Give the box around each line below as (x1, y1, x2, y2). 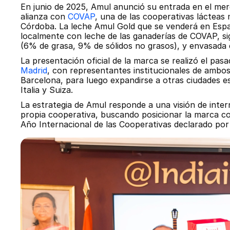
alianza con (21, 11, 68, 22)
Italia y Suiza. (21, 85, 73, 95)
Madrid (21, 65, 47, 75)
